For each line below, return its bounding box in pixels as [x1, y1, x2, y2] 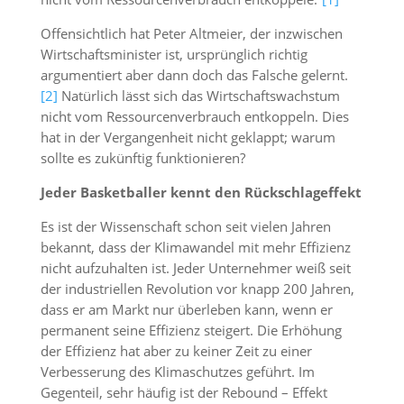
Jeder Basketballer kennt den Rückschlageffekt [40, 183, 362, 201]
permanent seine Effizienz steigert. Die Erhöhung [40, 321, 342, 339]
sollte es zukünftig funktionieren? [40, 149, 245, 167]
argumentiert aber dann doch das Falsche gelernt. [40, 66, 348, 84]
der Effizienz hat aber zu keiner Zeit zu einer [40, 342, 312, 360]
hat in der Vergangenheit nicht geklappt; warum [40, 128, 335, 146]
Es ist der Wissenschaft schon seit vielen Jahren [40, 217, 331, 235]
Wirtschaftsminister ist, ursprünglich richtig [40, 45, 308, 63]
